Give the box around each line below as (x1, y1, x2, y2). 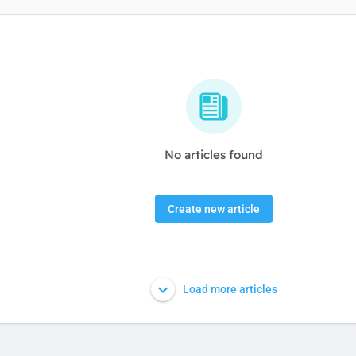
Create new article (168, 203, 260, 215)
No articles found (164, 147, 263, 162)
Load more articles (180, 283, 277, 296)
